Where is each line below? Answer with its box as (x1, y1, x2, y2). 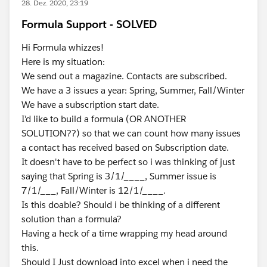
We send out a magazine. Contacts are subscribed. (21, 70, 227, 82)
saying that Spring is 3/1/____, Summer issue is (21, 170, 216, 182)
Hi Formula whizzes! (21, 42, 104, 53)
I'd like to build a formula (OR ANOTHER (21, 113, 186, 125)
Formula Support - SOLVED (21, 17, 157, 31)
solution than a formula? (21, 213, 122, 225)
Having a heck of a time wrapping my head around (21, 228, 227, 239)
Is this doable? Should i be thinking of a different (21, 199, 220, 210)
